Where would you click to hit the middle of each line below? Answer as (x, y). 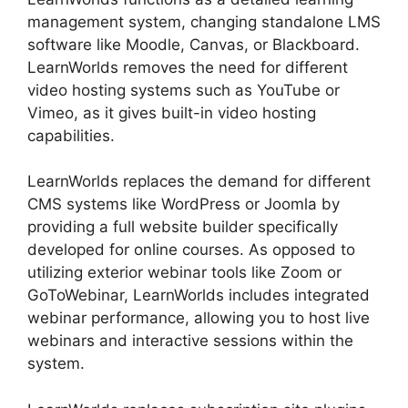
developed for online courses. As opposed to (191, 250)
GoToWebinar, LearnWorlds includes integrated (199, 295)
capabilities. (71, 135)
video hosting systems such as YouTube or (184, 90)
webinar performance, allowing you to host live (199, 318)
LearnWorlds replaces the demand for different (199, 181)
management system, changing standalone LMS (204, 21)
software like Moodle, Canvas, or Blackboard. (194, 44)
